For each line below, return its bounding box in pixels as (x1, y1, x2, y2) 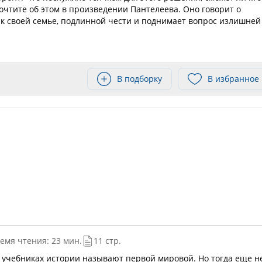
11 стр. (93, 235, 121, 246)
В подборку (117, 73, 162, 84)
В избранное (208, 73, 259, 84)
